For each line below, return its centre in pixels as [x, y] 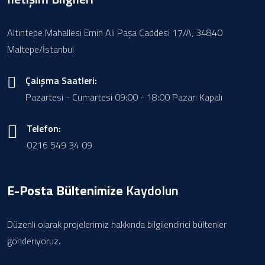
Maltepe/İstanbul [41, 49]
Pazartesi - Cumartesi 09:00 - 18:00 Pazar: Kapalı [124, 97]
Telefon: [44, 128]
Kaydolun [152, 190]
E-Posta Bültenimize [67, 190]
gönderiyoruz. [34, 241]
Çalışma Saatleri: [61, 80]
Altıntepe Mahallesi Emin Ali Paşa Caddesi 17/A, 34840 [115, 33]
